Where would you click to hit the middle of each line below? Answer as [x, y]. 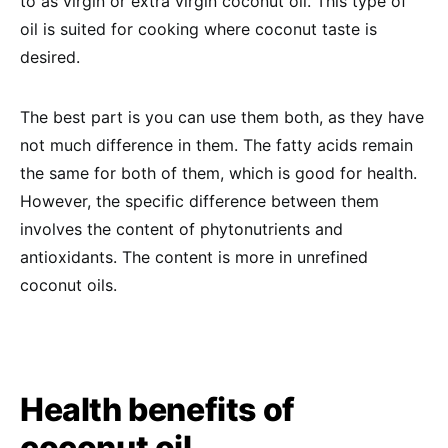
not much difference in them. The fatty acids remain [216, 145]
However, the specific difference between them [199, 201]
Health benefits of [157, 409]
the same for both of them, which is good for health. [218, 173]
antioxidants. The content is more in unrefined [194, 257]
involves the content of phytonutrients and [181, 229]
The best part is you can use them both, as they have [222, 117]
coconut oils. [68, 285]
